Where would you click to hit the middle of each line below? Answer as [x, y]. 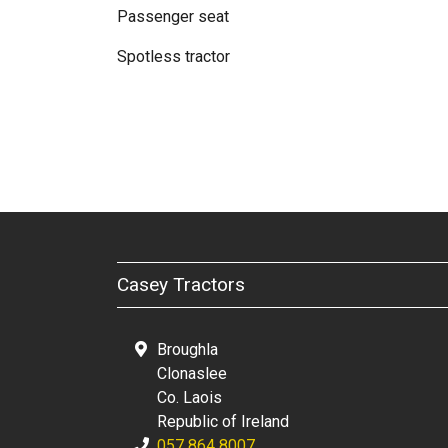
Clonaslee [192, 373]
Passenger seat [173, 16]
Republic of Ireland [223, 421]
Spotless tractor [173, 56]
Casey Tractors [181, 284]
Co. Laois [189, 397]
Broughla [187, 349]
